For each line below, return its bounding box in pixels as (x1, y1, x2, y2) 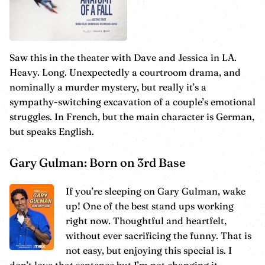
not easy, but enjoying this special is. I (66, 244, 232, 257)
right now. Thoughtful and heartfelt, (66, 215, 227, 227)
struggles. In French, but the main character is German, (9, 111, 254, 123)
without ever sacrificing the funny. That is (66, 230, 251, 242)
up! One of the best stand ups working (66, 200, 234, 212)
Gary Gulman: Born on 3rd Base (9, 155, 185, 170)
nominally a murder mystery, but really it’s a (9, 81, 206, 93)
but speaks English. (9, 125, 94, 138)
